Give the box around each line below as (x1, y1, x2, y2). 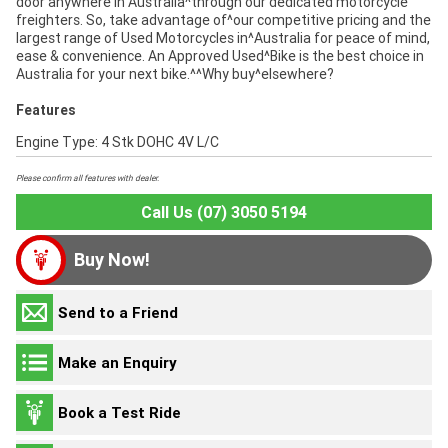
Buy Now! (74, 248, 150, 272)
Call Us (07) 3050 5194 (141, 202, 307, 223)
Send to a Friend (58, 302, 178, 322)
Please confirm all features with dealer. (16, 173, 159, 184)
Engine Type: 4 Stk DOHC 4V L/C (16, 133, 219, 152)
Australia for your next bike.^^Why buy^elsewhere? (16, 65, 334, 84)
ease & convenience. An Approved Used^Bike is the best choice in (16, 47, 424, 66)
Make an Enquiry (58, 352, 177, 372)
